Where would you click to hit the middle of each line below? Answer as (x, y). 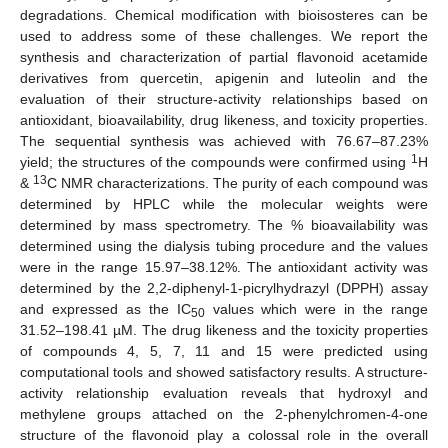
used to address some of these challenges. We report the (224, 35)
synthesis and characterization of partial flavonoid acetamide (224, 56)
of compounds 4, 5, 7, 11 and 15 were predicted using (224, 350)
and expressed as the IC (105, 308)
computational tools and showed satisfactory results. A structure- (224, 371)
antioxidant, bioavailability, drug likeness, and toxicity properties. (224, 119)
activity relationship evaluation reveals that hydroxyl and (224, 392)
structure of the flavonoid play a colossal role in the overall (224, 434)
